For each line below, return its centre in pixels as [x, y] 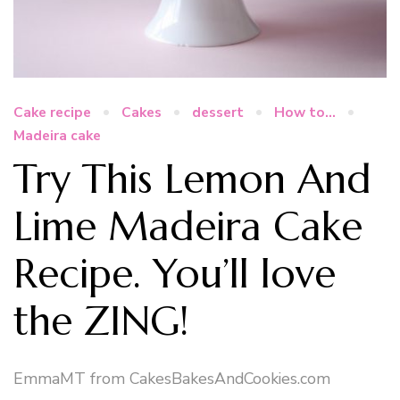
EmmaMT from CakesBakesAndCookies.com [172, 379]
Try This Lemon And [192, 179]
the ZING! [101, 321]
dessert [218, 112]
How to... [305, 112]
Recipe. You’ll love [175, 273]
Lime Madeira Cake [188, 226]
